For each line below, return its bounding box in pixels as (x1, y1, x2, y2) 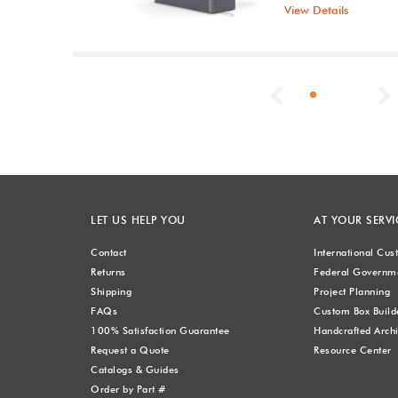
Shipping (91, 285, 131, 298)
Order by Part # (91, 383, 166, 395)
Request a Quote (91, 344, 170, 356)
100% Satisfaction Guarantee (91, 324, 230, 337)
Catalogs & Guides (91, 363, 179, 376)
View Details (284, 3, 350, 17)
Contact (91, 246, 127, 259)
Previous (291, 89, 337, 103)
